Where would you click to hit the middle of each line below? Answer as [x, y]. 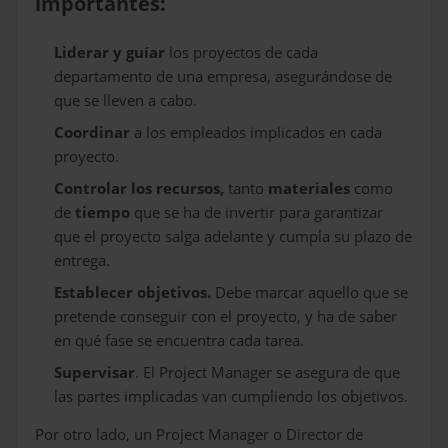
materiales [311, 188]
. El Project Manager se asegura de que [268, 372]
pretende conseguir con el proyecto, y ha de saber [226, 316]
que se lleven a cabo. [126, 100]
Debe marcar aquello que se [312, 292]
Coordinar [94, 132]
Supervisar [95, 372]
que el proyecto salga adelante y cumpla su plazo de [233, 236]
